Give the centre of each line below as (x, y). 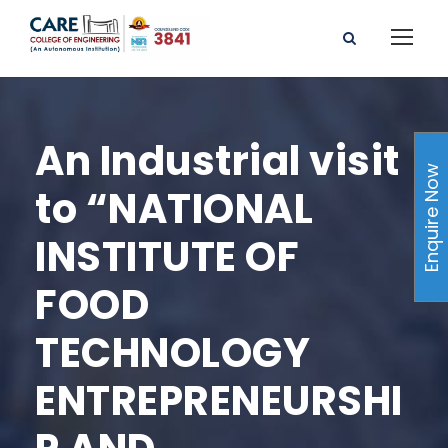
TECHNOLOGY (172, 352)
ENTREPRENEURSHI (219, 400)
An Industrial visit (217, 160)
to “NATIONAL (174, 208)
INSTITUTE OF (167, 256)
